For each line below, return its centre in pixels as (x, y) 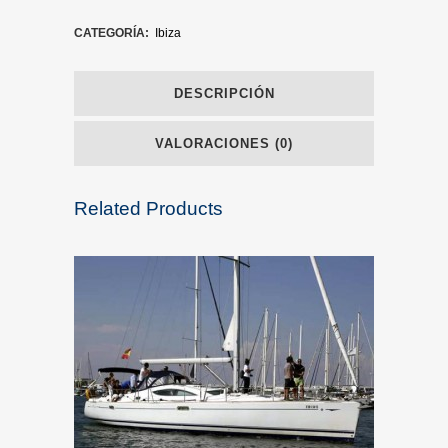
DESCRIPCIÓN (224, 93)
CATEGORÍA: (113, 33)
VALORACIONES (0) (224, 143)
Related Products (148, 208)
